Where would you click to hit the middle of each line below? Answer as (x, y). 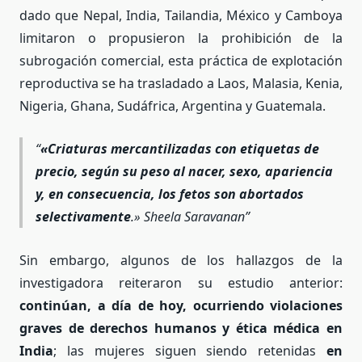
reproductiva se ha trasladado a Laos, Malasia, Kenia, (181, 83)
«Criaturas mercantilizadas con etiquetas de (180, 149)
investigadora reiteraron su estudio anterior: (181, 282)
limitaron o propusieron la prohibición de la (181, 38)
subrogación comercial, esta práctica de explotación (181, 60)
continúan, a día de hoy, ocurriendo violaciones (181, 305)
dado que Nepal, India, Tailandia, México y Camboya (181, 15)
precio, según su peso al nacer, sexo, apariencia (184, 172)
